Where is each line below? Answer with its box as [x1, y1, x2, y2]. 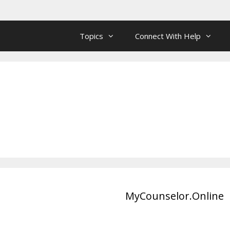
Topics [80, 31, 103, 41]
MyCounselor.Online [125, 189, 224, 203]
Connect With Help [135, 31, 201, 41]
